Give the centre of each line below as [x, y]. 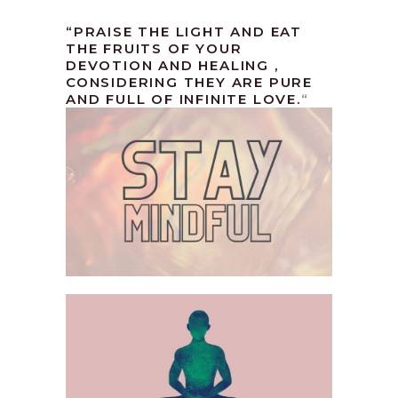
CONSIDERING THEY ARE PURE [190, 83]
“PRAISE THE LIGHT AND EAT [184, 32]
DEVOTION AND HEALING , [172, 66]
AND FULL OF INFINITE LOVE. [183, 99]
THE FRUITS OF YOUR [154, 49]
